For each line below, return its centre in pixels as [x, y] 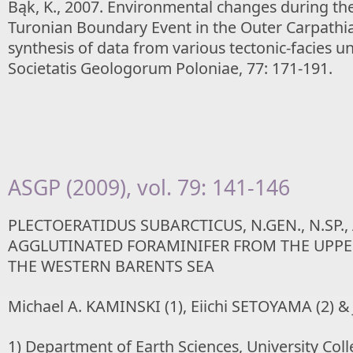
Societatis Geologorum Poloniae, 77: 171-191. [170, 68]
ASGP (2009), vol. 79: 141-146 [149, 187]
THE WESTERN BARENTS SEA [111, 266]
